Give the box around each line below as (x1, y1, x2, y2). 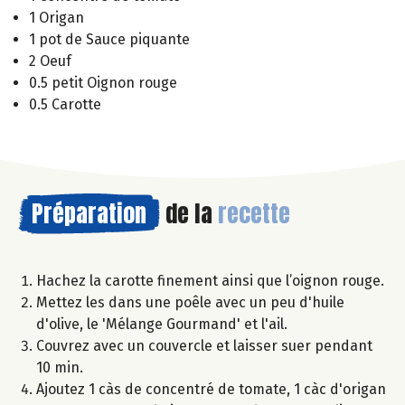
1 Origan (29, 9, 84, 27)
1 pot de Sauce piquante (29, 31, 190, 49)
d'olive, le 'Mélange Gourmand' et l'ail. (36, 316, 287, 334)
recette (218, 195, 290, 232)
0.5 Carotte (29, 96, 101, 114)
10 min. (36, 359, 83, 377)
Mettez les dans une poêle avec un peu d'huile (36, 294, 344, 312)
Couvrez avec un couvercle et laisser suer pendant (36, 337, 372, 355)
